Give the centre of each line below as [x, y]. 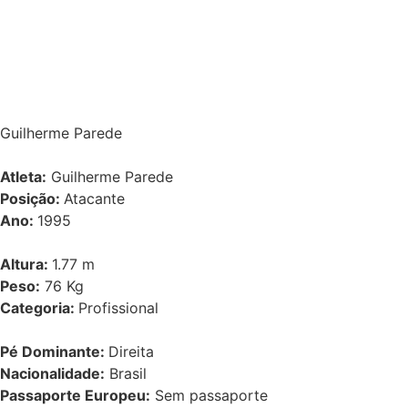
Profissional [118, 308]
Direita [131, 352]
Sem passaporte [209, 395]
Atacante [94, 199]
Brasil [126, 373]
